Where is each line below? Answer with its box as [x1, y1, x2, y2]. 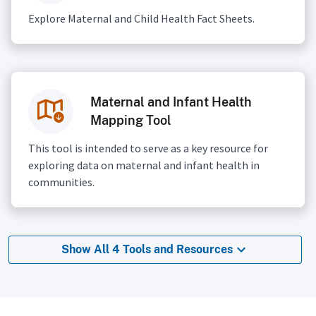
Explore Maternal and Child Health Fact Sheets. [28, 11, 255, 25]
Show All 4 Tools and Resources [61, 243, 233, 257]
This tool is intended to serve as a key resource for [28, 140, 268, 155]
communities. [28, 174, 95, 189]
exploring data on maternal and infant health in [28, 157, 260, 172]
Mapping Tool [90, 112, 171, 128]
